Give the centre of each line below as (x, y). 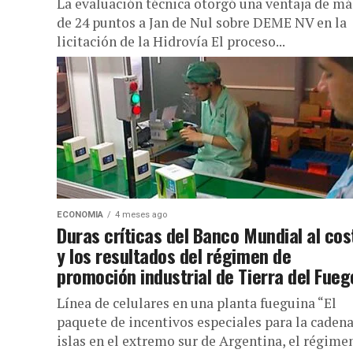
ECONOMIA (80, 215)
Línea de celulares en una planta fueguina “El (197, 303)
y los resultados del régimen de (174, 255)
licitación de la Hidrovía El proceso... (171, 41)
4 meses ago (141, 215)
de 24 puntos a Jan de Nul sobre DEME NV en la (202, 22)
